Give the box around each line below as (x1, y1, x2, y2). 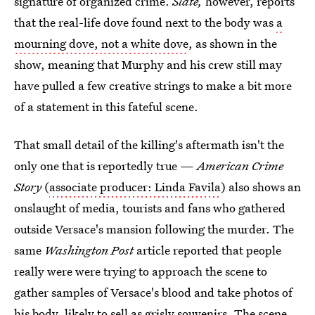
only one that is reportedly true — (14, 157, 197, 174)
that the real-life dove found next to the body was (14, 14, 276, 30)
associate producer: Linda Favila (49, 179, 221, 195)
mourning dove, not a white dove (14, 35, 188, 51)
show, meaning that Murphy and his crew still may (14, 56, 282, 72)
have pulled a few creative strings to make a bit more (14, 77, 292, 94)
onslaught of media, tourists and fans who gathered (14, 200, 285, 216)
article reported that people (136, 242, 281, 258)
